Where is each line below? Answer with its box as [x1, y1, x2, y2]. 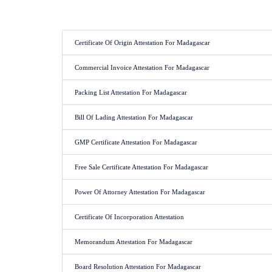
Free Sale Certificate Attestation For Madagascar [75, 163, 208, 171]
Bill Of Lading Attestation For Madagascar [75, 114, 193, 121]
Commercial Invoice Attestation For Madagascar [75, 64, 209, 71]
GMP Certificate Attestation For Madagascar [75, 138, 197, 146]
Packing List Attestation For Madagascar [75, 89, 187, 96]
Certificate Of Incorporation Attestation [75, 213, 184, 220]
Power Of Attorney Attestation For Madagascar [75, 188, 205, 195]
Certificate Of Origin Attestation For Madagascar [75, 39, 210, 46]
